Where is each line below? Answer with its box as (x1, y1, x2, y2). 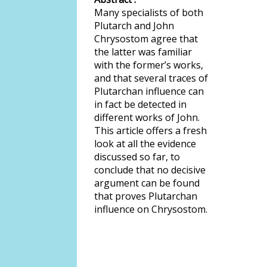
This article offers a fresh (94, 124, 207, 137)
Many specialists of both (94, 6, 203, 19)
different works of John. (94, 111, 200, 124)
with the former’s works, (94, 58, 203, 72)
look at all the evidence (94, 137, 196, 150)
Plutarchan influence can (94, 85, 204, 98)
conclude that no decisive (94, 163, 206, 176)
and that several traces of (94, 72, 208, 85)
